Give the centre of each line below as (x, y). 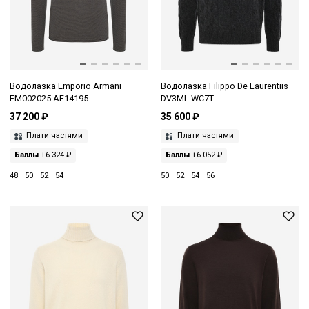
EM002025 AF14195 (49, 98)
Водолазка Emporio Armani (66, 86)
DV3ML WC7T (187, 98)
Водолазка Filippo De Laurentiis (224, 86)
